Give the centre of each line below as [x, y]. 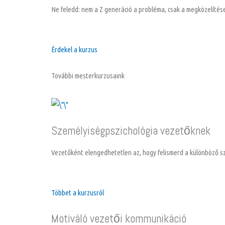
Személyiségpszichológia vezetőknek [131, 131]
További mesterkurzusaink [88, 76]
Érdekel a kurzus [74, 50]
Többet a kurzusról [78, 193]
